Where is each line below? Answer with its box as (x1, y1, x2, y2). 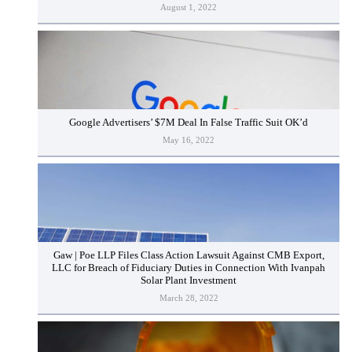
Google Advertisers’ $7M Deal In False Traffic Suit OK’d (69, 116, 308, 128)
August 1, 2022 (160, 2, 217, 13)
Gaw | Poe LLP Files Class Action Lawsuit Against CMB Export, (53, 249, 324, 261)
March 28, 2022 (159, 293, 218, 303)
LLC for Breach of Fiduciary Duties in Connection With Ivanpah (52, 262, 325, 273)
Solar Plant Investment (141, 274, 236, 286)
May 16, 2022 (163, 135, 214, 145)
